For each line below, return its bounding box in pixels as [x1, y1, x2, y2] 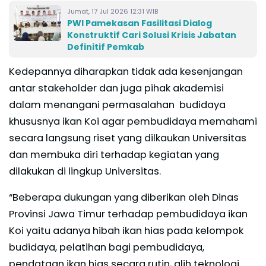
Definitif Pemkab [67, 41, 144, 53]
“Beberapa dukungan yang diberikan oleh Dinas [9, 191, 239, 205]
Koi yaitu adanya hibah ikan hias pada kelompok [9, 224, 243, 238]
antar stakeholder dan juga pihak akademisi [9, 81, 224, 96]
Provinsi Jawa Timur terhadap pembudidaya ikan [9, 207, 248, 221]
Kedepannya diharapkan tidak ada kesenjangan [9, 65, 243, 79]
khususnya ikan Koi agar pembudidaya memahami [9, 115, 257, 129]
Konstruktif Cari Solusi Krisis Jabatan [67, 29, 236, 42]
